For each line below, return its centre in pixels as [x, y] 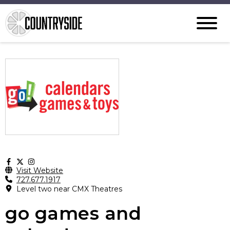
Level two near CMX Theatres [69, 189]
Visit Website [40, 171]
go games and [73, 213]
